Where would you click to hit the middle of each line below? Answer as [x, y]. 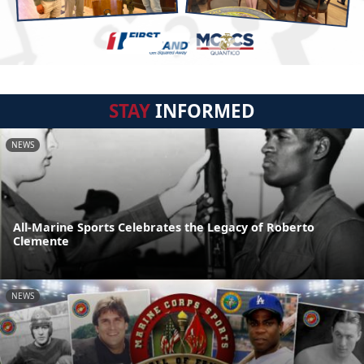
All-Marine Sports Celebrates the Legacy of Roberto [164, 227]
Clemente [41, 241]
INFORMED [203, 111]
